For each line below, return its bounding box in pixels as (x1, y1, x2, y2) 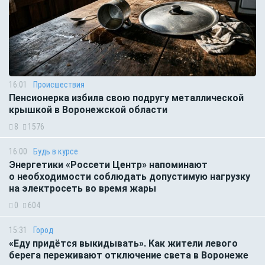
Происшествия (33, 79, 85, 89)
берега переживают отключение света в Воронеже (9, 249, 251, 261)
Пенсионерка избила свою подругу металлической (9, 92, 244, 104)
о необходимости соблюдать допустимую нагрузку (9, 170, 250, 182)
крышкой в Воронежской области (9, 104, 167, 115)
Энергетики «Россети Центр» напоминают (9, 159, 208, 170)
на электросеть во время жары (9, 182, 156, 194)
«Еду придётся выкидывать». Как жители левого (9, 237, 238, 249)
